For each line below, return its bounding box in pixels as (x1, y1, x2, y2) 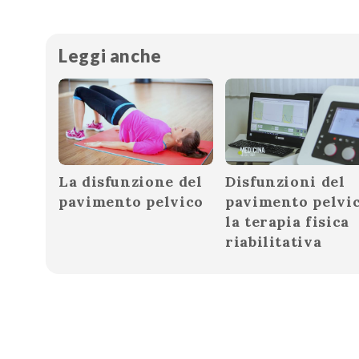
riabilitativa (225, 232, 322, 252)
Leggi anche (58, 44, 163, 67)
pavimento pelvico (58, 192, 204, 212)
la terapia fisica (225, 212, 349, 232)
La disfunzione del (58, 172, 203, 192)
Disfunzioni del (225, 172, 345, 192)
